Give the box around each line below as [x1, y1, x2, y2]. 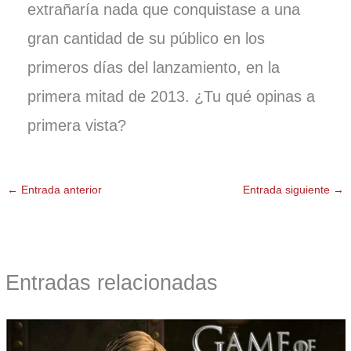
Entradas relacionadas [5, 270, 219, 295]
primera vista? [27, 117, 126, 135]
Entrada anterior [18, 184, 103, 197]
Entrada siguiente [242, 184, 333, 197]
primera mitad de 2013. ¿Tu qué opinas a [27, 88, 315, 106]
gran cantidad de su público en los [27, 30, 265, 48]
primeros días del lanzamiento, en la [27, 59, 280, 77]
